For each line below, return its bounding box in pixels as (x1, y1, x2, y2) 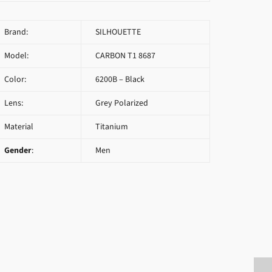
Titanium (93, 121, 128, 132)
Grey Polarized (93, 97, 148, 109)
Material (4, 121, 33, 132)
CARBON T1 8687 (93, 50, 155, 61)
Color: (4, 73, 26, 85)
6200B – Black (93, 73, 144, 85)
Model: (4, 50, 29, 61)
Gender (4, 144, 32, 156)
